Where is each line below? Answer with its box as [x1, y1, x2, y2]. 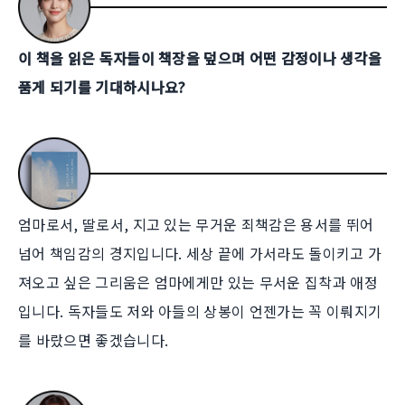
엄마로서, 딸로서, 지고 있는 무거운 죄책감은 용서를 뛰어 [18, 213, 374, 236]
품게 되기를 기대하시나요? [18, 76, 186, 99]
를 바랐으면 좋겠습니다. [18, 329, 169, 352]
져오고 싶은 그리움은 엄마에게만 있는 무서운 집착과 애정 [18, 271, 378, 294]
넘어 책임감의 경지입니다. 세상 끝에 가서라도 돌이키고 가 [18, 242, 382, 265]
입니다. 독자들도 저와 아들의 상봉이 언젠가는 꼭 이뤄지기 [18, 300, 382, 323]
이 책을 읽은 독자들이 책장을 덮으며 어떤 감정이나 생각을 [18, 47, 382, 70]
